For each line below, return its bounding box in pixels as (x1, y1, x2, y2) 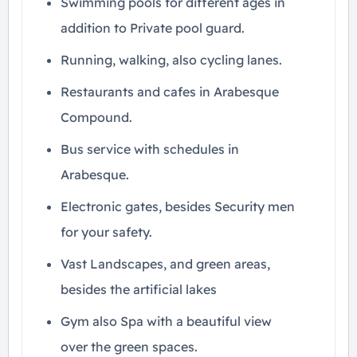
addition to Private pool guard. (61, 20, 245, 36)
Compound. (61, 109, 132, 125)
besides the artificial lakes (61, 281, 217, 297)
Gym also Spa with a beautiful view (61, 313, 272, 329)
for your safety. (61, 224, 152, 240)
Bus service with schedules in (61, 141, 239, 157)
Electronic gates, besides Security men (61, 198, 295, 214)
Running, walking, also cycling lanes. (61, 52, 282, 68)
